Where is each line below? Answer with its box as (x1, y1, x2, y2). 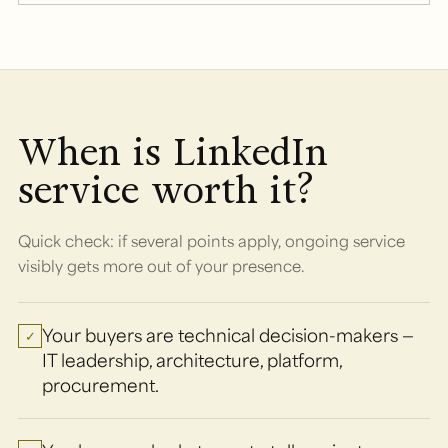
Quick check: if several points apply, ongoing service (18, 229, 405, 251)
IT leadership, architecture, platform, (42, 348, 342, 371)
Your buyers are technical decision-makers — (42, 323, 414, 346)
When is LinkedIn (18, 127, 328, 177)
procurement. (42, 373, 159, 396)
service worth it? (18, 165, 314, 215)
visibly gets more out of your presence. (18, 254, 305, 276)
